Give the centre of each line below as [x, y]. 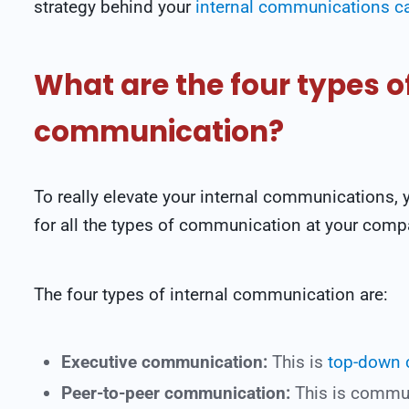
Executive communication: [164, 362]
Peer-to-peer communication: [176, 393]
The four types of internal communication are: [213, 294]
